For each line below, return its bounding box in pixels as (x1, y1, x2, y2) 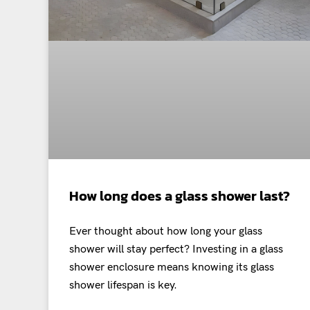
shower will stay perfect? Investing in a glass (69, 243, 283, 257)
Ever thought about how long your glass (69, 225, 262, 239)
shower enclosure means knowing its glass (69, 261, 274, 275)
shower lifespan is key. (69, 279, 177, 293)
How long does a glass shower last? (69, 185, 290, 207)
